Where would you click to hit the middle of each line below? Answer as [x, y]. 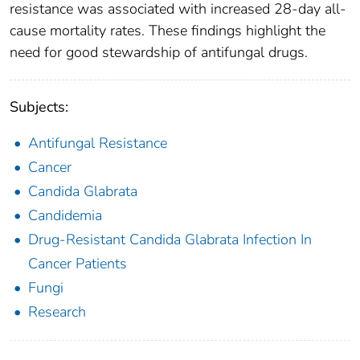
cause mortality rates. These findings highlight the [168, 31]
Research [57, 312]
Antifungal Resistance [98, 143]
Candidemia [65, 216]
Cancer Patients [78, 264]
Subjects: [39, 107]
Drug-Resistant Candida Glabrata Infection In [170, 240]
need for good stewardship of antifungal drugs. [159, 53]
